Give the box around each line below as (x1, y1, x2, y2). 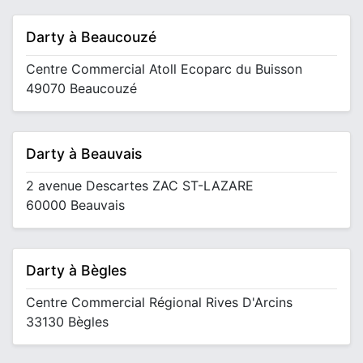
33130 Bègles (26, 314, 109, 330)
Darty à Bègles (26, 262, 126, 279)
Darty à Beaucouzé (26, 28, 156, 45)
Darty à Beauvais (26, 145, 142, 162)
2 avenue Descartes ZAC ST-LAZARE (26, 177, 254, 194)
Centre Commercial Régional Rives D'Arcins (26, 294, 293, 310)
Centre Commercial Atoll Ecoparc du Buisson (26, 61, 302, 77)
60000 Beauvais (26, 197, 125, 213)
